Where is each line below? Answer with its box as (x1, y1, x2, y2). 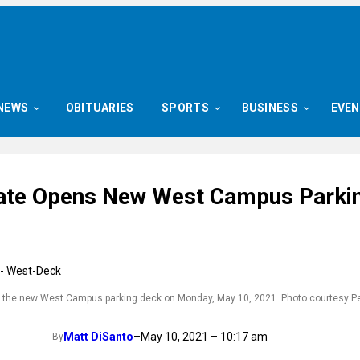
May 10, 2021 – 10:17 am (141, 330, 268, 343)
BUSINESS (241, 101, 298, 114)
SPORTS (162, 101, 209, 114)
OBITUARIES (65, 101, 134, 114)
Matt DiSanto (63, 330, 133, 343)
